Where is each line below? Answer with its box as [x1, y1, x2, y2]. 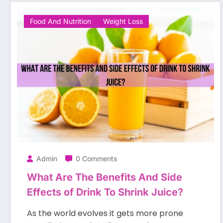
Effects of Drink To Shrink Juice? [27, 186, 183, 198]
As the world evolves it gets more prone [27, 207, 183, 219]
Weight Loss [103, 16, 143, 25]
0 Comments [76, 154, 117, 163]
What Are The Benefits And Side [27, 171, 182, 183]
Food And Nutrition [30, 16, 91, 25]
